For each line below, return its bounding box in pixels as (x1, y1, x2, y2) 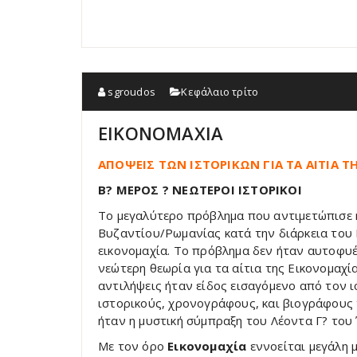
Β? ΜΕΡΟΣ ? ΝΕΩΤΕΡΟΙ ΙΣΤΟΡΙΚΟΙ (98, 182, 302, 198)
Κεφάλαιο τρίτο (181, 84, 259, 99)
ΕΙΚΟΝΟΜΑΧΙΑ (98, 121, 224, 145)
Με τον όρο (98, 338, 168, 354)
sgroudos (105, 84, 156, 99)
